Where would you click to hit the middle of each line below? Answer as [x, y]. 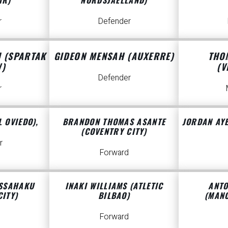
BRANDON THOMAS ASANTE [114, 121]
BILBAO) [114, 196]
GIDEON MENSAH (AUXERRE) [114, 56]
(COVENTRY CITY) [114, 131]
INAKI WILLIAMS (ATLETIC [114, 186]
